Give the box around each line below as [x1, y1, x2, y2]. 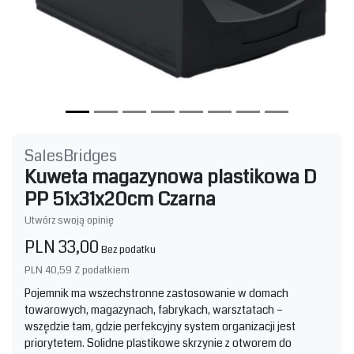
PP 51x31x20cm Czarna [24, 185, 216, 213]
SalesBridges [24, 144, 117, 168]
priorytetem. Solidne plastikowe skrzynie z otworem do [24, 334, 292, 351]
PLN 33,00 [24, 235, 99, 259]
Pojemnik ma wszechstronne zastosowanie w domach [24, 284, 288, 301]
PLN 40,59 [24, 262, 72, 277]
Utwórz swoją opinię [24, 213, 114, 228]
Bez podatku [101, 242, 156, 257]
